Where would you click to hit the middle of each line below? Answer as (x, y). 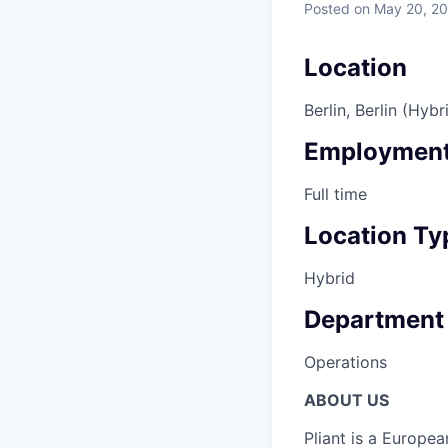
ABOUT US (346, 399)
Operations (345, 361)
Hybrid (329, 277)
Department (374, 319)
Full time (335, 194)
